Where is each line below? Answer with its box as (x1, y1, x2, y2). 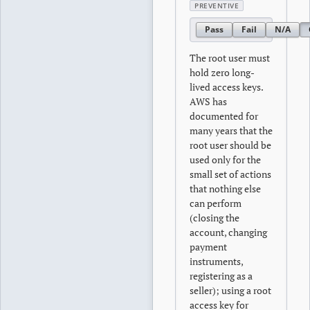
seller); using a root (190, 283, 271, 297)
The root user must (190, 51, 270, 64)
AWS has (190, 94, 227, 108)
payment (190, 239, 227, 253)
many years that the (190, 123, 273, 137)
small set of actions (190, 167, 271, 181)
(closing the (190, 210, 239, 224)
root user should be (190, 138, 271, 152)
